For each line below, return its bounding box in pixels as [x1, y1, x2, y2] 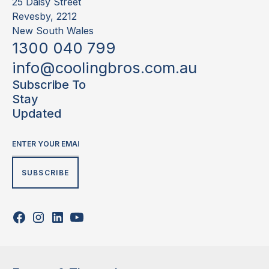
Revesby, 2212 [12, 10, 77, 23]
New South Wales [12, 25, 94, 37]
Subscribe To [12, 77, 86, 92]
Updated [12, 106, 61, 121]
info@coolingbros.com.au [12, 58, 197, 77]
